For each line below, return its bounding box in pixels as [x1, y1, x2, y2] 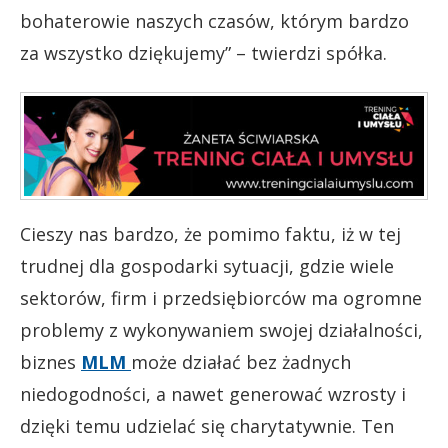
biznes [20, 349, 81, 374]
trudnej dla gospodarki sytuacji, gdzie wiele [20, 253, 394, 278]
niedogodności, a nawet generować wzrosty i [20, 381, 406, 406]
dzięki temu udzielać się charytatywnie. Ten [20, 413, 394, 438]
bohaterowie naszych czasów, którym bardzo [20, 8, 409, 33]
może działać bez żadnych [131, 349, 351, 374]
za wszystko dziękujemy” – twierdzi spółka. [20, 40, 387, 65]
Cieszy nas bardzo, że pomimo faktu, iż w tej [20, 221, 401, 246]
